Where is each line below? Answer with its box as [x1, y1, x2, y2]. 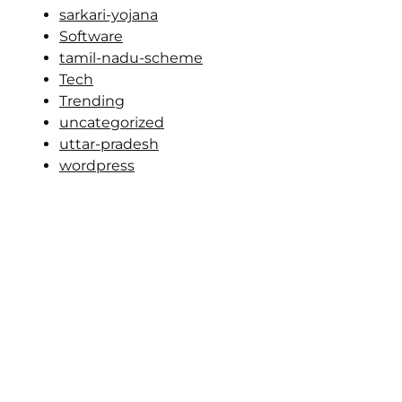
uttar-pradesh [59, 135, 159, 153]
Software [59, 28, 123, 45]
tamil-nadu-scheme [59, 49, 203, 66]
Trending [59, 92, 125, 109]
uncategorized [59, 114, 164, 131]
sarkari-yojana [59, 6, 158, 23]
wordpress [59, 157, 135, 174]
